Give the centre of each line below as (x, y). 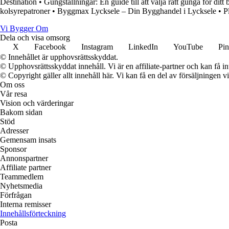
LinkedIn (143, 47)
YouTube (188, 47)
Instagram (97, 47)
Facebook (50, 47)
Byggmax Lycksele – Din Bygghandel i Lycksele (137, 11)
